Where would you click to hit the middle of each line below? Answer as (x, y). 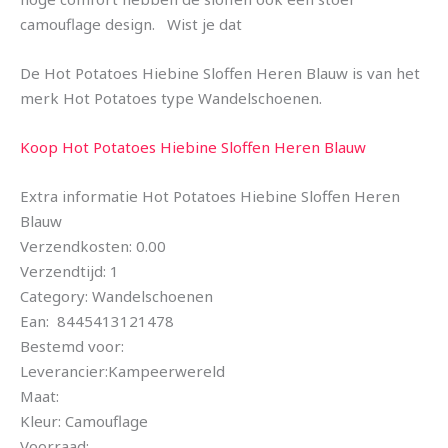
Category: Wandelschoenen (116, 296)
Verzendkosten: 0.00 (93, 246)
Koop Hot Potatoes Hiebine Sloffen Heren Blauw (193, 147)
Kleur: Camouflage (84, 421)
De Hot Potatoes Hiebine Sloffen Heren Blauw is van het (220, 73)
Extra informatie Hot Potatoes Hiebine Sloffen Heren (210, 196)
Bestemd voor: (72, 346)
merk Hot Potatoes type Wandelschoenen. (171, 98)
